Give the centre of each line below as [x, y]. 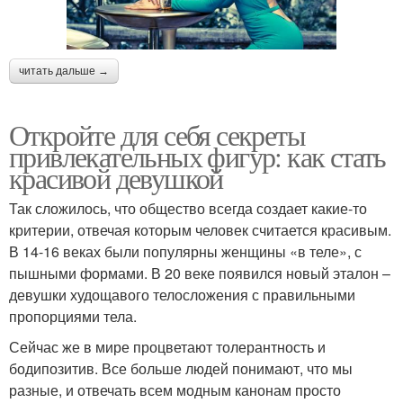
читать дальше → [64, 71]
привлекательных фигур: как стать [197, 156]
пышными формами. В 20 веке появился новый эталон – [200, 273]
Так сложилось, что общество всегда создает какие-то [188, 208]
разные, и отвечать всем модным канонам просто [175, 390]
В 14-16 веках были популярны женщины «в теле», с [185, 251]
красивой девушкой [116, 177]
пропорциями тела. [73, 316]
